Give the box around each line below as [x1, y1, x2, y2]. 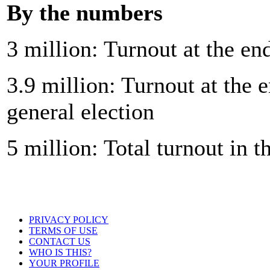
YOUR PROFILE [29, 258, 99, 268]
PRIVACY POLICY [29, 215, 108, 225]
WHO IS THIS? [29, 247, 92, 257]
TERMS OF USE [29, 225, 98, 236]
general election [7, 98, 154, 124]
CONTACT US [29, 236, 90, 246]
